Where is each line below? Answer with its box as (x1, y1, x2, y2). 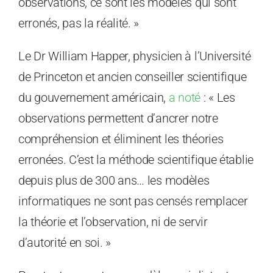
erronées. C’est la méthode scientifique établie (18, 152, 253, 168)
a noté (168, 90, 201, 105)
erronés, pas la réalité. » (18, 16, 140, 31)
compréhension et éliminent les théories (18, 132, 224, 147)
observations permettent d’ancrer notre (18, 111, 218, 126)
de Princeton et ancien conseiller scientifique (18, 69, 247, 85)
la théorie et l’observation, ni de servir (18, 214, 208, 230)
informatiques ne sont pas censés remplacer (18, 194, 248, 209)
